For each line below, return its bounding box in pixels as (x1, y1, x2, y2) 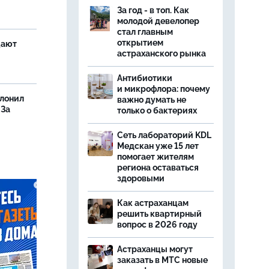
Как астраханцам (117, 198, 189, 208)
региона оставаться (117, 163, 199, 172)
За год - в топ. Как (117, 5, 189, 15)
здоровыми (117, 174, 165, 183)
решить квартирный (117, 209, 202, 219)
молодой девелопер (117, 16, 199, 26)
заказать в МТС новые (117, 255, 208, 265)
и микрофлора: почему (117, 84, 210, 94)
